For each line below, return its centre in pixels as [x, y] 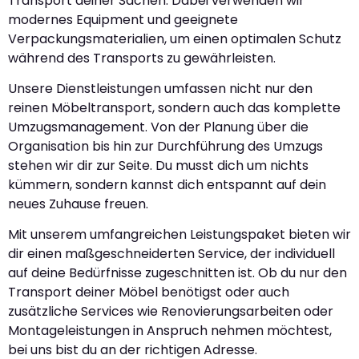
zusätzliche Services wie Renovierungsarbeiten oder [171, 312]
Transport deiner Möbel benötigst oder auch [149, 292]
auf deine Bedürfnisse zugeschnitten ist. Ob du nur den [177, 273]
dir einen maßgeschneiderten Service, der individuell [171, 254]
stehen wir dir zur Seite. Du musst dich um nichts [158, 165]
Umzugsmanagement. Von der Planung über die [158, 127]
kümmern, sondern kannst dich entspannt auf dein [167, 184]
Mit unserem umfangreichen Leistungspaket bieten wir [179, 235]
